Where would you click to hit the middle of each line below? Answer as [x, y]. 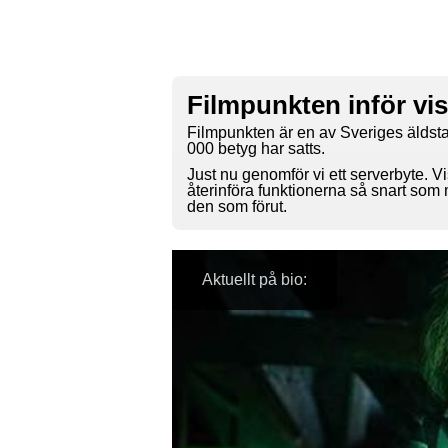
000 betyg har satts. [256, 149]
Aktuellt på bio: [254, 280]
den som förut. [237, 207]
